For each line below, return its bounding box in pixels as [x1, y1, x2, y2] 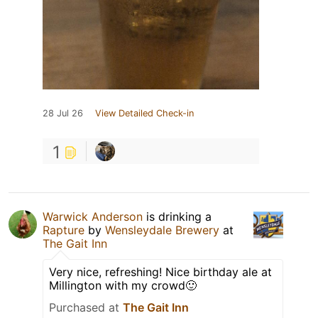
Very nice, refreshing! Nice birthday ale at [49, 264, 272, 279]
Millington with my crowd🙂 [49, 278, 197, 292]
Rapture [43, 222, 84, 237]
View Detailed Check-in [95, 107, 194, 119]
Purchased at [49, 300, 123, 314]
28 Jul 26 [43, 107, 83, 119]
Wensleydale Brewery [105, 222, 219, 237]
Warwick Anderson [43, 209, 143, 224]
